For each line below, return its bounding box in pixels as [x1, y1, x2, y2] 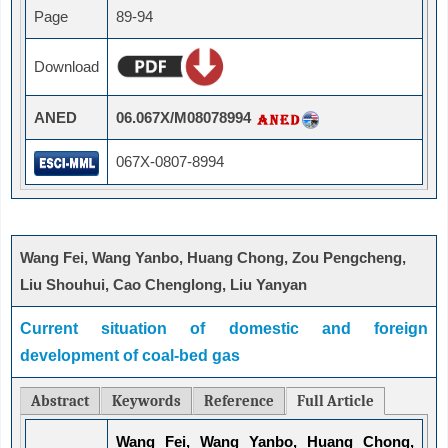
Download [34, 58, 99, 76]
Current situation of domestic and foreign [20, 320, 428, 338]
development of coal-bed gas [20, 347, 240, 365]
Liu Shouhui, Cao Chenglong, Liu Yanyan [20, 276, 307, 294]
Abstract [31, 392, 89, 411]
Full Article [297, 392, 374, 411]
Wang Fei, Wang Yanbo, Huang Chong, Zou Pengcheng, [20, 249, 406, 267]
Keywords [112, 392, 181, 411]
